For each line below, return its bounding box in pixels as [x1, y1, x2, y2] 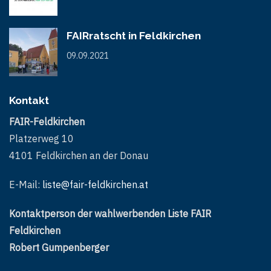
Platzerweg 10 [9, 132, 74, 145]
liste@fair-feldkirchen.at [42, 178, 148, 191]
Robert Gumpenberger [9, 241, 109, 253]
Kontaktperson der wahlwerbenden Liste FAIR [9, 207, 211, 220]
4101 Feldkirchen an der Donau [9, 149, 148, 162]
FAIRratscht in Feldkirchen [67, 29, 201, 42]
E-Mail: [9, 178, 42, 191]
